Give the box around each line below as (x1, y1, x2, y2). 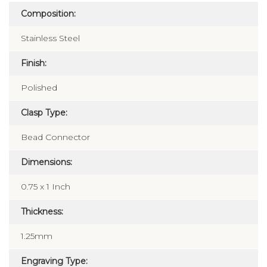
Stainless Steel (21, 33, 80, 44)
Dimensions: (21, 157, 72, 168)
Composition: (21, 8, 76, 20)
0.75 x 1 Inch (21, 181, 70, 193)
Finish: (21, 58, 46, 69)
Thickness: (21, 206, 63, 218)
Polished (21, 82, 57, 94)
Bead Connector (21, 132, 90, 143)
